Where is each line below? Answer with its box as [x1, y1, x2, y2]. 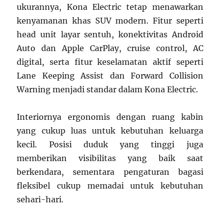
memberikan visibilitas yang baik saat [17, 153, 203, 164]
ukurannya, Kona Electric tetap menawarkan [17, 2, 203, 12]
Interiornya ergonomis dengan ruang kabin [17, 112, 203, 122]
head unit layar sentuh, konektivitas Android [17, 29, 203, 40]
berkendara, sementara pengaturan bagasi [17, 167, 203, 177]
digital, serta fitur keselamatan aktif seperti [17, 57, 203, 67]
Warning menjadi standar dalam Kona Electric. [17, 84, 198, 95]
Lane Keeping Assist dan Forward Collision [17, 71, 203, 81]
